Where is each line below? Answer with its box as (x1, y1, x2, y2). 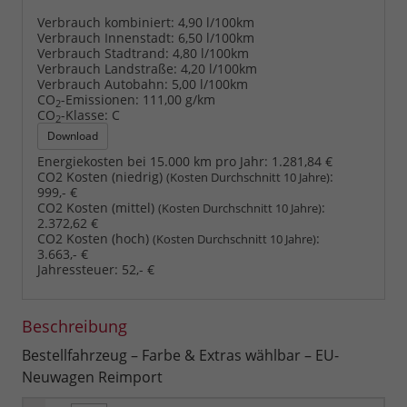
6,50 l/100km (178, 29, 254, 47)
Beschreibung (22, 315, 127, 338)
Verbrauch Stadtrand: (37, 45, 169, 63)
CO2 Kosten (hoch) (37, 230, 153, 248)
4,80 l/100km (173, 45, 249, 63)
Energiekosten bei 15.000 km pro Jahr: (37, 153, 268, 171)
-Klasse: (61, 106, 108, 124)
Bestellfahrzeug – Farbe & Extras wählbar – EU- (22, 345, 339, 366)
